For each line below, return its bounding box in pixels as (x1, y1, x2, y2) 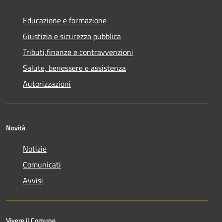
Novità (6, 122, 25, 133)
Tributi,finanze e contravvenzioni (23, 46, 133, 58)
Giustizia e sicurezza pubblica (23, 30, 121, 43)
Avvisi (23, 174, 43, 187)
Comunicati (23, 159, 61, 171)
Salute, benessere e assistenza (23, 62, 126, 74)
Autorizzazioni (23, 78, 71, 90)
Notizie (23, 143, 47, 155)
